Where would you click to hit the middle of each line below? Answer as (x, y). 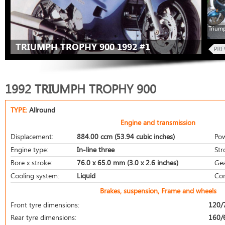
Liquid (86, 176)
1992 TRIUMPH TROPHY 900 (81, 89)
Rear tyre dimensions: (43, 217)
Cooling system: (35, 176)
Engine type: (29, 149)
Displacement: (32, 136)
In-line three (96, 149)
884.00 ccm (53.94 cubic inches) (126, 136)
